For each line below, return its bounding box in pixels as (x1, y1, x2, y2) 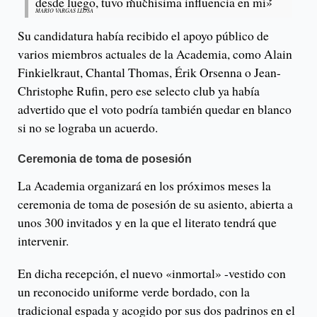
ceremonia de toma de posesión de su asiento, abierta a (18, 195, 293, 213)
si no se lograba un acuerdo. (18, 119, 158, 137)
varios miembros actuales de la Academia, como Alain (18, 45, 292, 63)
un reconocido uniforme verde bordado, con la (18, 283, 250, 301)
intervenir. (18, 232, 69, 250)
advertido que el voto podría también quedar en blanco (18, 100, 292, 118)
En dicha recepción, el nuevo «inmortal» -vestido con (18, 265, 286, 282)
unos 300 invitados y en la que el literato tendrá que (18, 214, 277, 231)
